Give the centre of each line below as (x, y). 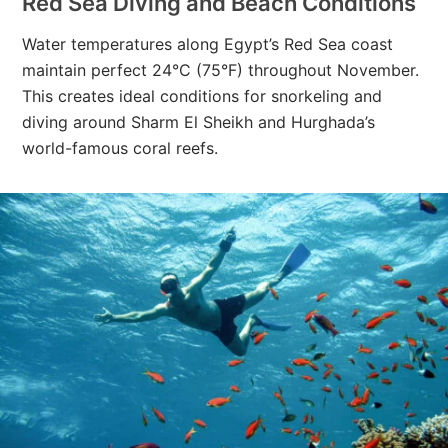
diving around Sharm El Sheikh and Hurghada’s (199, 121)
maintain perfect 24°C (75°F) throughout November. (221, 69)
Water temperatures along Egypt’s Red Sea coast (208, 43)
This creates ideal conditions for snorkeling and (202, 95)
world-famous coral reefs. (120, 147)
